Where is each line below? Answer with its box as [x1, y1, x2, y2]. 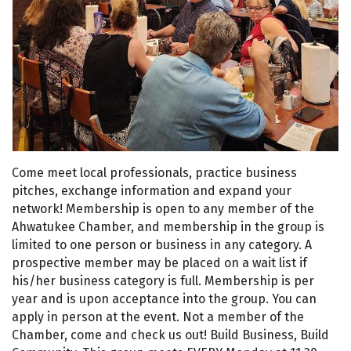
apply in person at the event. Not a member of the [12, 309, 304, 324]
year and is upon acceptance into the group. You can [12, 291, 317, 306]
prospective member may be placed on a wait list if [12, 255, 307, 270]
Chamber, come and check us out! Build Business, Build [12, 327, 329, 342]
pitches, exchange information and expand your [12, 183, 291, 198]
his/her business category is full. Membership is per [12, 273, 314, 288]
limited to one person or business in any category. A [12, 237, 312, 252]
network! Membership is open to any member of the [12, 201, 314, 216]
